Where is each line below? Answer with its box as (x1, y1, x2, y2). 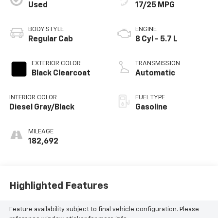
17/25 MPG (135, 1, 175, 9)
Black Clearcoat (31, 69, 91, 77)
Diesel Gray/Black (9, 103, 74, 111)
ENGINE (135, 26, 157, 33)
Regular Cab (28, 35, 73, 43)
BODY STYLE (28, 26, 64, 33)
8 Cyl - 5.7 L (135, 35, 178, 43)
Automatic (135, 69, 175, 77)
